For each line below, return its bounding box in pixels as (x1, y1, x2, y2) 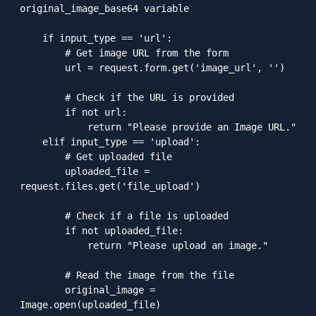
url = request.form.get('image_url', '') (20, 61, 65, 73)
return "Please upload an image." (20, 239, 87, 251)
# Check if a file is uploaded (20, 209, 65, 221)
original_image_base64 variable (20, 2, 189, 14)
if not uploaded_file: (20, 224, 65, 236)
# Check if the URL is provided (20, 91, 65, 103)
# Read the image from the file (20, 269, 65, 281)
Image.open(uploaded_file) (20, 298, 161, 310)
